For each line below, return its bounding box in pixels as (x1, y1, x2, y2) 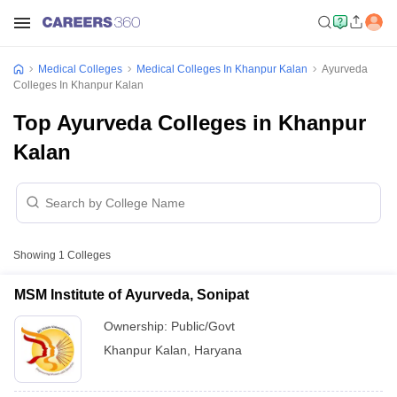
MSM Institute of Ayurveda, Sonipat (14, 287, 249, 302)
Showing (13, 249, 58, 261)
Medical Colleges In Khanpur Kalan (136, 63, 307, 75)
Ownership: (104, 319, 171, 333)
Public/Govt (171, 319, 235, 333)
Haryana (194, 343, 242, 357)
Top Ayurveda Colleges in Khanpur (13, 111, 366, 135)
